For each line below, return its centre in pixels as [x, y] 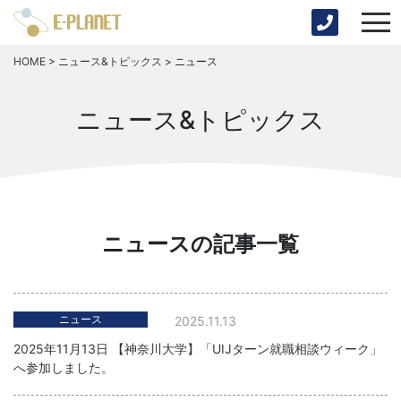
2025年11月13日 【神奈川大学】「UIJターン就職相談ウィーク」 [198, 349]
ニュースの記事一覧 [200, 244]
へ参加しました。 [64, 367]
